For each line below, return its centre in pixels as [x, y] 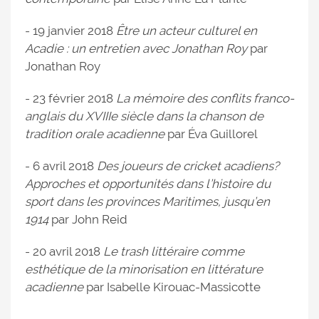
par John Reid [88, 220]
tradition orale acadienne [95, 134]
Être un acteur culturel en [187, 31]
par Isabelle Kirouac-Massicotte [172, 287]
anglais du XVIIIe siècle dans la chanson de [144, 116]
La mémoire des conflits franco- [205, 99]
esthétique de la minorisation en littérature [144, 270]
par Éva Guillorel [211, 134]
